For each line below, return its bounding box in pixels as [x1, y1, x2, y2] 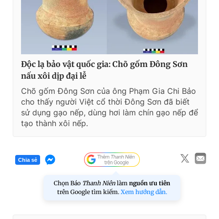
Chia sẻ [18, 156, 37, 163]
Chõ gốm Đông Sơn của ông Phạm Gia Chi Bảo [21, 86, 196, 96]
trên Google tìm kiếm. [57, 188, 121, 196]
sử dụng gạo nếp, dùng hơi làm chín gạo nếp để [21, 108, 198, 118]
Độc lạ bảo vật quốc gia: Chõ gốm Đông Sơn [21, 59, 188, 69]
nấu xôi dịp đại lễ [21, 71, 87, 81]
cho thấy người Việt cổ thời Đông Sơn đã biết [21, 97, 190, 107]
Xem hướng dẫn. [120, 188, 167, 196]
